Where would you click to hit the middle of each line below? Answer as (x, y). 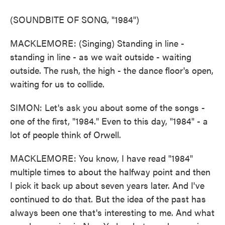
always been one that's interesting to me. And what (112, 212)
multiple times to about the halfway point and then (110, 172)
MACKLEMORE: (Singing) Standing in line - (97, 43)
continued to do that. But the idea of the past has (108, 199)
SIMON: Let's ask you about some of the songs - (107, 107)
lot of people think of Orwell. (66, 134)
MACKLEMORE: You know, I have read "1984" (101, 158)
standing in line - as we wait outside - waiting (101, 57)
